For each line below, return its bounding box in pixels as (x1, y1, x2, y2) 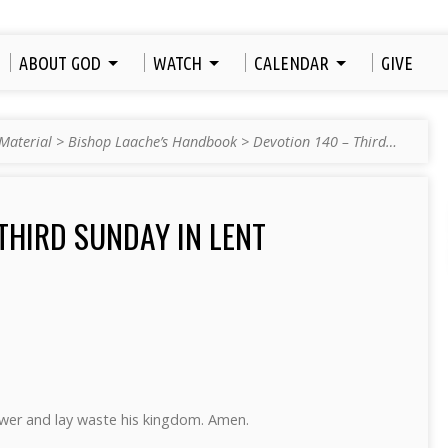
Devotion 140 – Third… (253, 132, 397, 151)
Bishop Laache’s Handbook (68, 132, 237, 151)
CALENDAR (254, 53, 329, 73)
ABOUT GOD (19, 53, 101, 73)
